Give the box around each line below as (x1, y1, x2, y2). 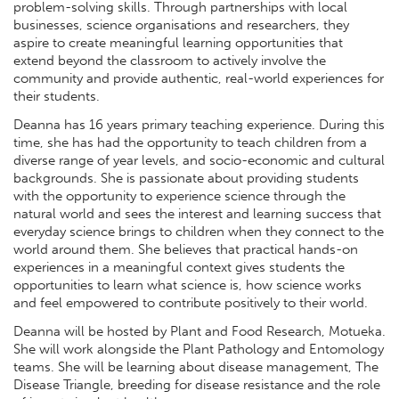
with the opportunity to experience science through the (13, 188, 346, 205)
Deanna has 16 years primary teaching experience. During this (13, 117, 385, 134)
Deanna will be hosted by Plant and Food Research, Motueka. (13, 322, 386, 339)
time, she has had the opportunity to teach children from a (13, 134, 367, 151)
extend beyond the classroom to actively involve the (13, 53, 326, 69)
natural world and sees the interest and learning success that (13, 206, 381, 223)
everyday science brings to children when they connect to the (13, 224, 384, 240)
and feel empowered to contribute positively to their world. (13, 295, 368, 312)
